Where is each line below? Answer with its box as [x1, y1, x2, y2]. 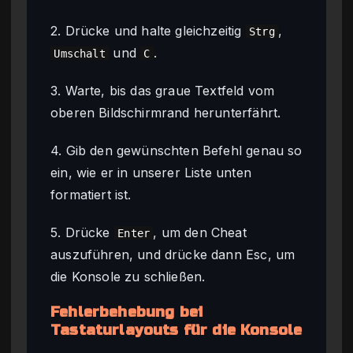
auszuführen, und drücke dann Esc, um [50, 246, 295, 262]
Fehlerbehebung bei [50, 303, 203, 321]
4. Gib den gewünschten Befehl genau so [50, 142, 303, 158]
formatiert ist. [50, 186, 132, 203]
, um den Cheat [153, 224, 247, 240]
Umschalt [54, 46, 106, 60]
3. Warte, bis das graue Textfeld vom [50, 82, 275, 98]
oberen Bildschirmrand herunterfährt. [50, 104, 281, 121]
